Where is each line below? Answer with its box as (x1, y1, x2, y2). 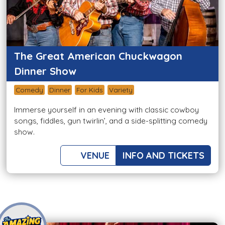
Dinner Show (14, 65, 76, 78)
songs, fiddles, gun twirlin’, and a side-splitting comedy (14, 116, 207, 126)
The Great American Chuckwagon (14, 50, 182, 63)
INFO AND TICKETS (123, 150, 204, 162)
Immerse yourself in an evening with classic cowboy (14, 105, 199, 115)
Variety (109, 85, 133, 94)
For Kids (76, 85, 103, 94)
